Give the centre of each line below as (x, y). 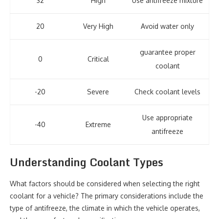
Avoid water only (167, 26)
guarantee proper (167, 52)
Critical (98, 59)
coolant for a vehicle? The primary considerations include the (107, 196)
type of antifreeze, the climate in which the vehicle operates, (105, 208)
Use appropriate (167, 118)
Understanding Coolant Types (87, 162)
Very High (98, 26)
